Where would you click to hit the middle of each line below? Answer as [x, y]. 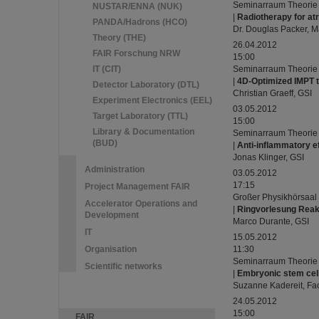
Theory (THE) [119, 38]
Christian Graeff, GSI [272, 93]
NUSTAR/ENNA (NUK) [137, 6]
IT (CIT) [107, 69]
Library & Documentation [143, 132]
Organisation [111, 249]
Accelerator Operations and [141, 204]
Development [112, 215]
